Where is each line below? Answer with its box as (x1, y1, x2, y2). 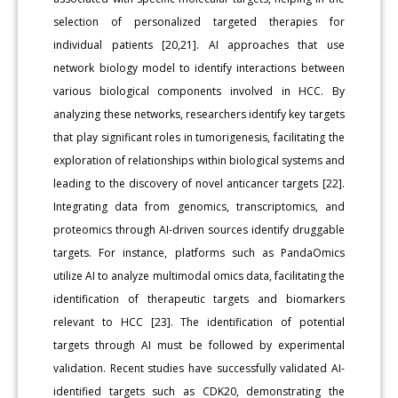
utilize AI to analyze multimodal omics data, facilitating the (53, 267, 345, 283)
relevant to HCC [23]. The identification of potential (53, 314, 345, 330)
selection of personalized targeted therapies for (53, 13, 345, 29)
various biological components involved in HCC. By (53, 83, 345, 99)
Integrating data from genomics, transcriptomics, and (53, 198, 345, 214)
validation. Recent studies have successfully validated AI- (53, 360, 345, 376)
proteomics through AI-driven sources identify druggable (53, 221, 345, 237)
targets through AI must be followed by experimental (53, 337, 345, 353)
